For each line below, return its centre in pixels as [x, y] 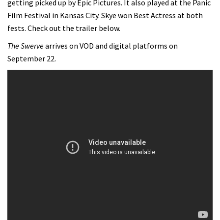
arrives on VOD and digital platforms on [111, 45]
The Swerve [26, 45]
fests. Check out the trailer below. [64, 28]
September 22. [32, 58]
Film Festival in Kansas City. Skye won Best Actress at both [105, 15]
